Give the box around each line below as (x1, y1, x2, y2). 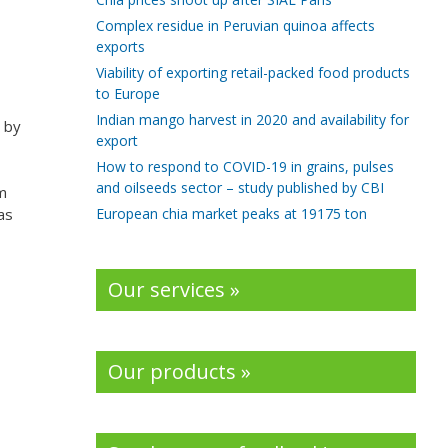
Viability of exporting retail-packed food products (96, 63, 410, 82)
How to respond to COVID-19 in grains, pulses (96, 157, 394, 176)
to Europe (96, 84, 160, 103)
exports (96, 37, 145, 56)
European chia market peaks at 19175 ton (96, 204, 367, 223)
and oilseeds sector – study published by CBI (96, 178, 384, 197)
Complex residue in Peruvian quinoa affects (96, 16, 375, 35)
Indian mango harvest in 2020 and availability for (96, 110, 409, 129)
